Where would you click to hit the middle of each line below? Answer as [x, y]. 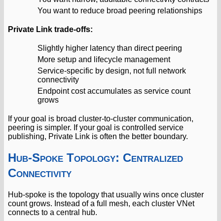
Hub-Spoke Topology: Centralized [95, 157]
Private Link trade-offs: [50, 29]
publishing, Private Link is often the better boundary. [98, 136]
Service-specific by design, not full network [112, 71]
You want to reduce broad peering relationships [120, 10]
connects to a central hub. [53, 212]
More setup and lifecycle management [104, 59]
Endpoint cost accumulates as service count [114, 91]
